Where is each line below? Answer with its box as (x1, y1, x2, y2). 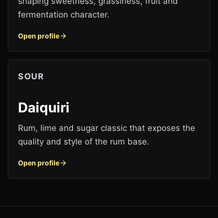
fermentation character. (18, 10, 109, 19)
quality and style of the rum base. (18, 137, 149, 146)
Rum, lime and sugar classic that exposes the (18, 123, 195, 133)
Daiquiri (18, 99, 70, 116)
